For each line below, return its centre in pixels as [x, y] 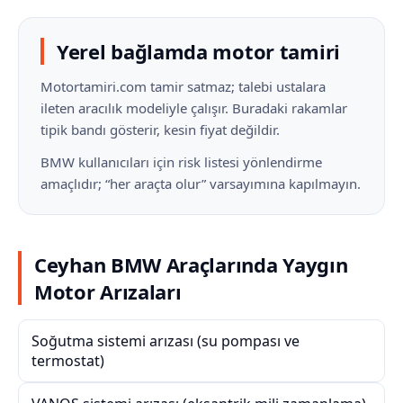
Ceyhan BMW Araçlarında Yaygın [191, 264]
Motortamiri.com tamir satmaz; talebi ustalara [183, 86]
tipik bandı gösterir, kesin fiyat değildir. [160, 130]
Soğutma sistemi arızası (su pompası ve [166, 341]
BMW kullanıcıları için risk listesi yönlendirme [181, 162]
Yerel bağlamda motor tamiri [198, 51]
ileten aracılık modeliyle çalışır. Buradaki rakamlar [194, 108]
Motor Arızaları [108, 291]
